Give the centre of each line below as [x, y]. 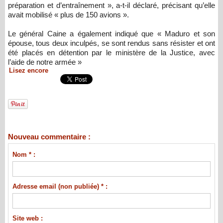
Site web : [27, 218]
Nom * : [24, 154]
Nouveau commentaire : [49, 137]
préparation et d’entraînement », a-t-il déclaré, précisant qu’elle [111, 5]
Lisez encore [29, 71]
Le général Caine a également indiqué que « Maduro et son [111, 34]
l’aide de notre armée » [45, 62]
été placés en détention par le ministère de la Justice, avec [111, 53]
